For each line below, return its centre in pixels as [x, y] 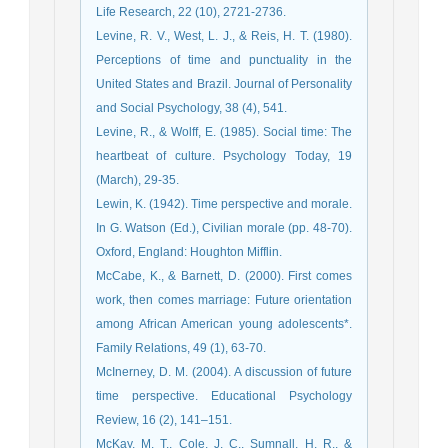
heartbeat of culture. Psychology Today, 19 [224, 156]
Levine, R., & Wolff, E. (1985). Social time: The [224, 132]
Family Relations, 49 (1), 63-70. [181, 348]
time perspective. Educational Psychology [224, 396]
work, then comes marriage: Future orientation [224, 300]
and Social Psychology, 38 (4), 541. [191, 108]
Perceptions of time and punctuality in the [224, 60]
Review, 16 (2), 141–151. [164, 420]
